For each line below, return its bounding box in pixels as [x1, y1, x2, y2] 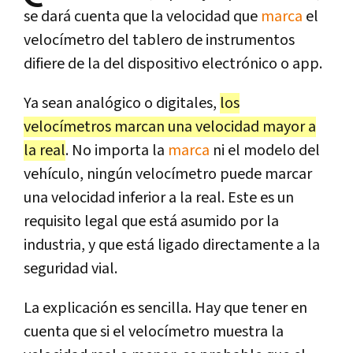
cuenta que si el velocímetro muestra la [24, 321, 284, 342]
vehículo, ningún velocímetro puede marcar [24, 163, 312, 184]
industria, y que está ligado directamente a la [24, 234, 320, 255]
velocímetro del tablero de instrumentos [24, 29, 295, 50]
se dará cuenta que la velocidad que [24, 6, 261, 27]
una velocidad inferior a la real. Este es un [24, 187, 294, 208]
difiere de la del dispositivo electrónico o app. [24, 53, 322, 74]
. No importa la [65, 139, 168, 161]
